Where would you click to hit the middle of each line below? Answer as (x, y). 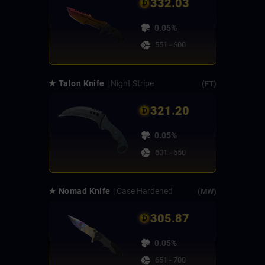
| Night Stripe (130, 84)
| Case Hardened (143, 191)
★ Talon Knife (77, 84)
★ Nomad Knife (80, 191)
